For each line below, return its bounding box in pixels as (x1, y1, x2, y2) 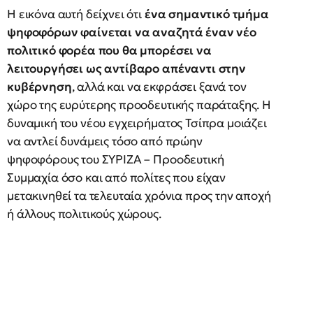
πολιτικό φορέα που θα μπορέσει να (7, 43, 212, 58)
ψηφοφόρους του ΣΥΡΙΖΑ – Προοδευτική (7, 152, 224, 167)
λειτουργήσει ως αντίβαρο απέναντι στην (7, 61, 246, 76)
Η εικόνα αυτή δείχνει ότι (7, 6, 145, 22)
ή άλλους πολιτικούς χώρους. (7, 206, 161, 221)
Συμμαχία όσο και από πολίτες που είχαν (7, 170, 226, 185)
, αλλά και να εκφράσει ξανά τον (71, 79, 247, 94)
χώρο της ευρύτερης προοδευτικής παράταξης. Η (7, 97, 271, 112)
